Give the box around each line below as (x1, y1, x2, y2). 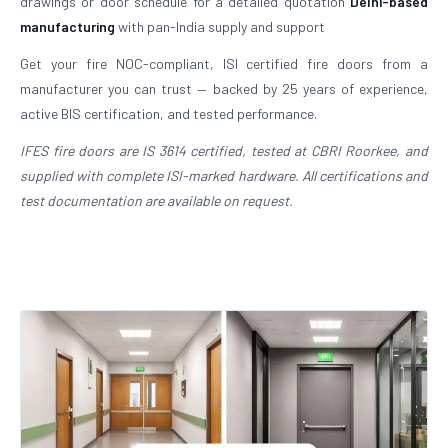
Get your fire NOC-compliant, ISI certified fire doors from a (20, 55, 428, 72)
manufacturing (20, 18, 115, 35)
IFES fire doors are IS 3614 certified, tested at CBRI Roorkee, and (20, 142, 428, 159)
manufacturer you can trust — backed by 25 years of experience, (20, 80, 428, 97)
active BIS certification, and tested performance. (20, 105, 317, 122)
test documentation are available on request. (20, 192, 293, 209)
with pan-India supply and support (115, 18, 325, 35)
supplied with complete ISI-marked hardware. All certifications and (20, 167, 428, 184)
